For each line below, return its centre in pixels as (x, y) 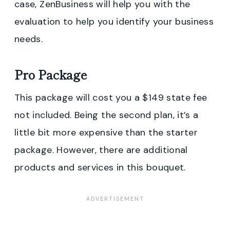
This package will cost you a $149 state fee (111, 97)
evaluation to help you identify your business (114, 21)
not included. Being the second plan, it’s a (107, 115)
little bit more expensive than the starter (106, 132)
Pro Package (51, 74)
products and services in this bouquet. (102, 167)
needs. (29, 39)
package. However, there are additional (101, 150)
